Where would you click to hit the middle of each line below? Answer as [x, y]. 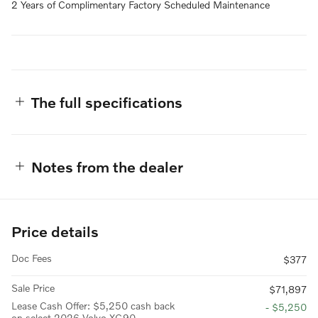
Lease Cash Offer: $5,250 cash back [93, 305]
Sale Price [33, 287]
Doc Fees [32, 258]
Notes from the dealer [107, 166]
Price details [55, 231]
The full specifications [107, 102]
